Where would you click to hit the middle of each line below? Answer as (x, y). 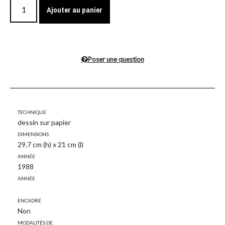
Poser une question (116, 60)
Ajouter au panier (75, 10)
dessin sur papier (44, 123)
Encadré (29, 200)
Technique (32, 111)
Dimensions (33, 134)
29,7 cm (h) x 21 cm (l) (50, 145)
